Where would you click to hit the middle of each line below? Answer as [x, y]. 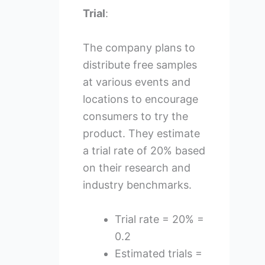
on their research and [136, 168]
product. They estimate [141, 134]
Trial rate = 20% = [159, 219]
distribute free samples [140, 65]
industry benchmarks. [137, 185]
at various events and [136, 82]
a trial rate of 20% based [144, 151]
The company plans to [139, 48]
